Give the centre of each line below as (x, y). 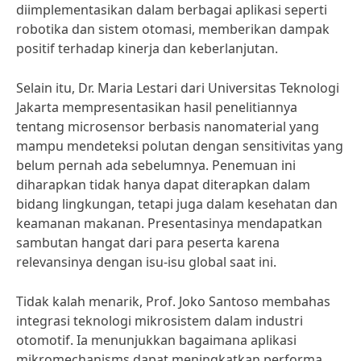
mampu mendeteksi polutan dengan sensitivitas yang (180, 146)
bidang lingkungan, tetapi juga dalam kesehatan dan (177, 204)
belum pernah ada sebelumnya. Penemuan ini (156, 165)
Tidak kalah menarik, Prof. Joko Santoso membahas (173, 301)
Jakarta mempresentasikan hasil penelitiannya (157, 107)
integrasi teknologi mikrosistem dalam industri (160, 321)
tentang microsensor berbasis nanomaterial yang (168, 127)
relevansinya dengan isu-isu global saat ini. (146, 262)
